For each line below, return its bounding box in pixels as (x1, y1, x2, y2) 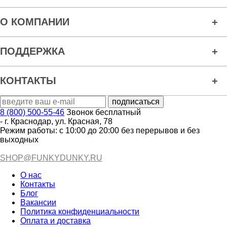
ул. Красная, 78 (55, 117, 112, 126)
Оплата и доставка (20, 216, 91, 225)
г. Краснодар (5, 117, 51, 126)
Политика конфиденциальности (20, 207, 139, 216)
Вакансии (20, 198, 56, 207)
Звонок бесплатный (66, 107, 141, 117)
